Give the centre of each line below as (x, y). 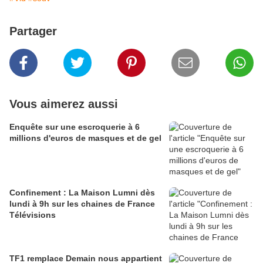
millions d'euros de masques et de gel (85, 138)
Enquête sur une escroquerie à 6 (75, 127)
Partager (33, 31)
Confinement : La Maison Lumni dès (82, 193)
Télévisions (33, 215)
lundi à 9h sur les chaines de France (82, 204)
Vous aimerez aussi (64, 104)
